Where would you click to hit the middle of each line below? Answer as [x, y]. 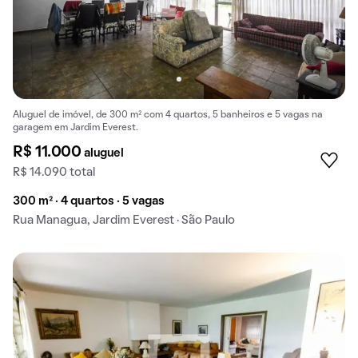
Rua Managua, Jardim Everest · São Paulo [124, 220]
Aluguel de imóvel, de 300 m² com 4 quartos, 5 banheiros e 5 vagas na [168, 115]
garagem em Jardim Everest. [76, 127]
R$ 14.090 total [54, 172]
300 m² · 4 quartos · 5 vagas [89, 201]
